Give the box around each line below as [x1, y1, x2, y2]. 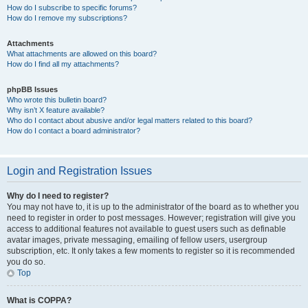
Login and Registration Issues [7, 165, 152, 177]
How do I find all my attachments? [7, 60, 119, 68]
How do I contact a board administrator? [7, 126, 140, 135]
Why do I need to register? [7, 191, 109, 201]
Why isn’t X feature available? [7, 106, 104, 114]
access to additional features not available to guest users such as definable [7, 224, 286, 234]
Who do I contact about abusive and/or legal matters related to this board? [7, 116, 252, 124]
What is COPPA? [7, 296, 71, 305]
